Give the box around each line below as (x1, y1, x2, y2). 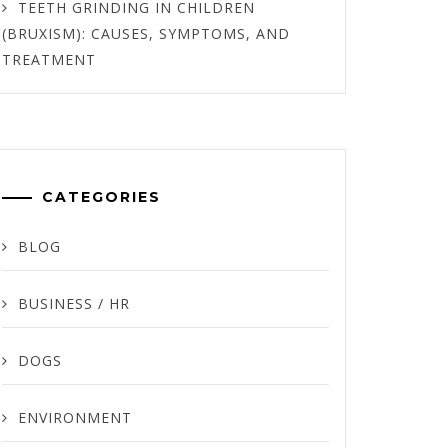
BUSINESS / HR (17, 294, 130, 313)
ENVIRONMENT (17, 408, 132, 427)
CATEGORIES (41, 188, 161, 206)
